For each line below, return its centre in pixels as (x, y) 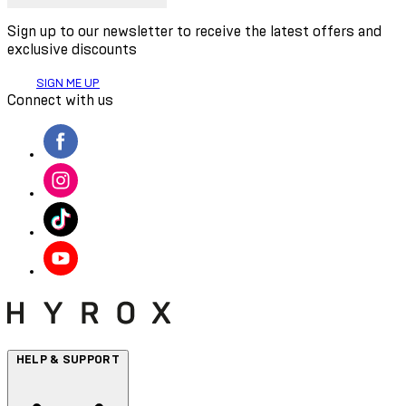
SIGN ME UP (68, 84)
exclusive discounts (72, 50)
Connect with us (60, 101)
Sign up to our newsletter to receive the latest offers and (194, 32)
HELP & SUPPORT (68, 360)
